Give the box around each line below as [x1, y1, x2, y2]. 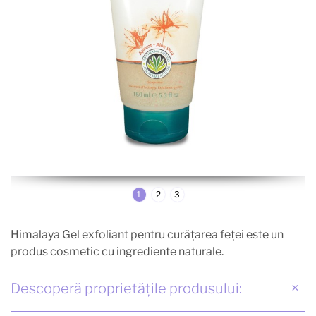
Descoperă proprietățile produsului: [11, 279, 242, 297]
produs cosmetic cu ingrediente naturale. [11, 244, 224, 258]
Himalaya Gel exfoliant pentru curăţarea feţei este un [11, 227, 284, 241]
